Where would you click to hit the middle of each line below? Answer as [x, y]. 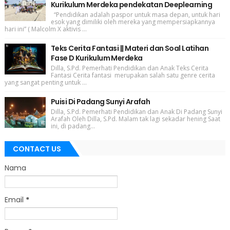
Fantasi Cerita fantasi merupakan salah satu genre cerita [133, 75]
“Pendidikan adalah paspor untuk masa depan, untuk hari [135, 14]
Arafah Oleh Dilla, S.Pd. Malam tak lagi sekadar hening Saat [135, 119]
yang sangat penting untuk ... [45, 82]
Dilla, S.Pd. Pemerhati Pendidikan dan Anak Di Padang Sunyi [136, 111]
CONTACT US [37, 149]
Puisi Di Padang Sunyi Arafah [100, 101]
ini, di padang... [73, 126]
